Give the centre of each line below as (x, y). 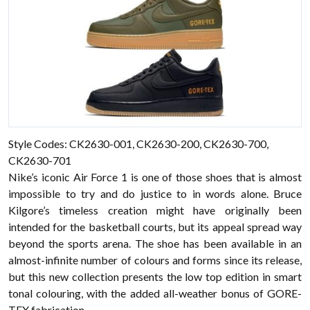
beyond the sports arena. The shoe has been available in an (155, 243)
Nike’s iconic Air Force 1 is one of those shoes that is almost (155, 177)
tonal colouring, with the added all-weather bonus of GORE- (155, 293)
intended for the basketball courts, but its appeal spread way (155, 227)
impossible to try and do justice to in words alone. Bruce (155, 193)
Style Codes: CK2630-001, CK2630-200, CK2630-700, (138, 144)
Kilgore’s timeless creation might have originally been (155, 210)
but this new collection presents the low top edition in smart (155, 276)
